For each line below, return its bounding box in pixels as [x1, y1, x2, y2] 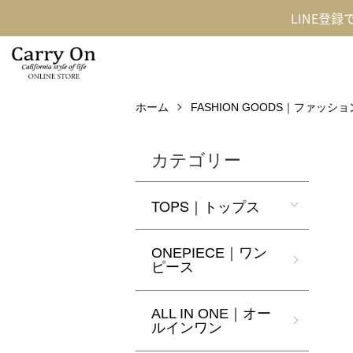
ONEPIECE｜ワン [151, 245, 267, 261]
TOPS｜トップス [151, 195, 260, 216]
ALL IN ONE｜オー [151, 306, 271, 321]
